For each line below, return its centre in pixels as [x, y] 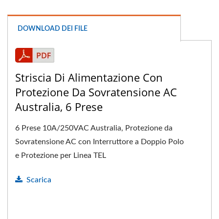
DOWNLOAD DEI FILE [53, 29]
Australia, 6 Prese [59, 107]
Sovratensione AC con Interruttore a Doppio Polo [99, 142]
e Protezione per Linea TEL [61, 155]
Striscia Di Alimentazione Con [89, 77]
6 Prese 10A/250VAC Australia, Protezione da [94, 128]
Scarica [39, 180]
